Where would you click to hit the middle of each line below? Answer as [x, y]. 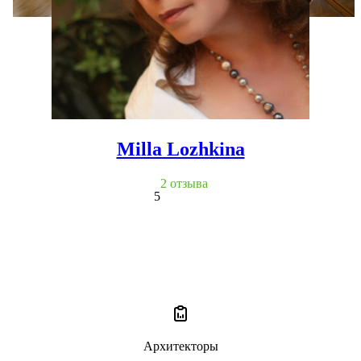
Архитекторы [180, 346]
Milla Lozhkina [180, 149]
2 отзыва [184, 183]
